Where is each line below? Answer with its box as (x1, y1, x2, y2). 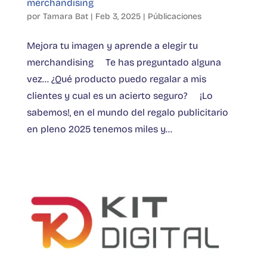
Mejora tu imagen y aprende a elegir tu (26, 39, 198, 51)
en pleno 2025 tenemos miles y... (26, 123, 172, 135)
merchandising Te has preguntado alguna (26, 56, 221, 68)
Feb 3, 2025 (95, 11, 141, 21)
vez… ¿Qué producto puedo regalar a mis (26, 73, 206, 85)
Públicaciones (147, 11, 201, 21)
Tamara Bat (42, 11, 88, 21)
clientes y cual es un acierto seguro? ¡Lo (26, 89, 213, 101)
